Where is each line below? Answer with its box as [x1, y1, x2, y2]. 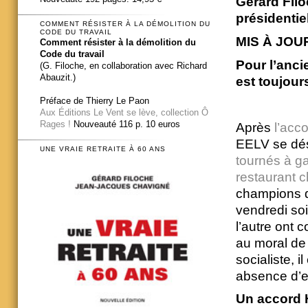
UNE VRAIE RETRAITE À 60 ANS [40, 145, 166, 153]
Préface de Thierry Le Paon [40, 95, 149, 106]
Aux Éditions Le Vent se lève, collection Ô [40, 107, 208, 118]
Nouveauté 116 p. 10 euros [71, 118, 180, 129]
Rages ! [40, 118, 71, 129]
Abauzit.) [40, 71, 76, 82]
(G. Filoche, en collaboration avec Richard [40, 60, 207, 71]
